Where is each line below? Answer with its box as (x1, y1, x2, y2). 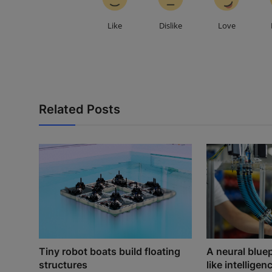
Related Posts (39, 102, 120, 117)
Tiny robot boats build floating (39, 245, 180, 258)
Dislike (159, 20, 183, 32)
